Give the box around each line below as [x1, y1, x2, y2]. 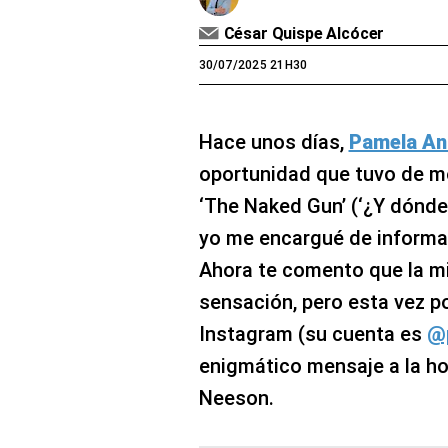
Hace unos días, [198, 130, 349, 155]
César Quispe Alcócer [223, 24, 385, 44]
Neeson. [198, 386, 274, 411]
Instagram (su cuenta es [198, 322, 427, 347]
